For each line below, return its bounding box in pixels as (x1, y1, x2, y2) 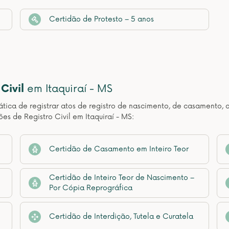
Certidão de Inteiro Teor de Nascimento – (49, 173, 194, 182)
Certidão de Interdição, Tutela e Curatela (49, 212, 193, 221)
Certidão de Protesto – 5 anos (49, 15, 154, 24)
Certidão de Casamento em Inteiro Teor (49, 145, 189, 153)
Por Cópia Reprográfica (49, 184, 132, 192)
